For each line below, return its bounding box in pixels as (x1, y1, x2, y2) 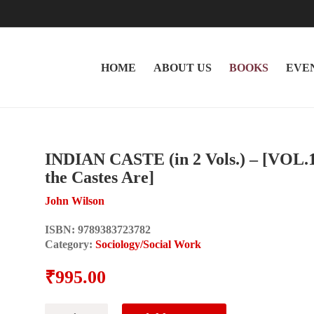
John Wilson (45, 194, 104, 207)
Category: (45, 238, 95, 250)
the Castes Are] (45, 168, 154, 186)
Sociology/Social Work (95, 238, 201, 250)
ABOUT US (153, 61, 212, 74)
